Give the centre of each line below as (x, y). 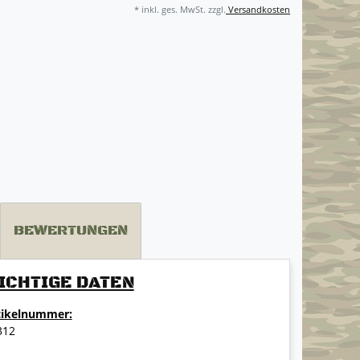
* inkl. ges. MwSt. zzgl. (180, 10)
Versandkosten (258, 10)
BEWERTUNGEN (71, 231)
